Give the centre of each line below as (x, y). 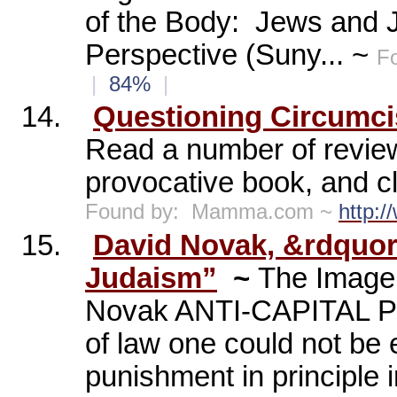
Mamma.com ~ (265, 212)
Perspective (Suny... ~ (231, 54)
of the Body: (162, 22)
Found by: (132, 212)
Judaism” (151, 278)
